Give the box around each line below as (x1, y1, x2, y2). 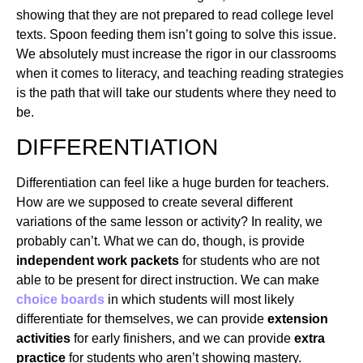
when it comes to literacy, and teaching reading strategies (16, 66, 344, 80)
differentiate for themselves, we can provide (16, 312, 267, 326)
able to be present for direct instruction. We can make (16, 273, 319, 287)
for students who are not (179, 254, 319, 267)
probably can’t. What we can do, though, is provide (16, 234, 305, 248)
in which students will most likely (105, 293, 294, 306)
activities (16, 331, 70, 345)
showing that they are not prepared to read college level (16, 7, 334, 22)
